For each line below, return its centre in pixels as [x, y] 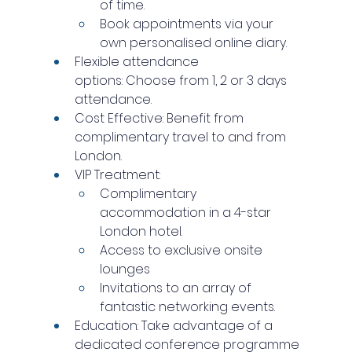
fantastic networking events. [187, 307]
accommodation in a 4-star [187, 213]
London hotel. [141, 232]
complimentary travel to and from [181, 137]
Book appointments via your [188, 24]
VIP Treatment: [117, 175]
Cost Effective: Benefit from [160, 119]
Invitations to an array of [177, 288]
